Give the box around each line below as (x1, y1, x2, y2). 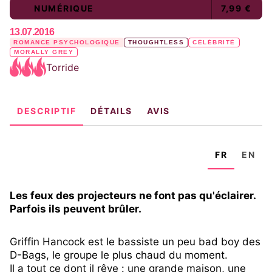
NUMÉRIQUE (34, 3, 94, 14)
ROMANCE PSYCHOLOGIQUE (13, 39, 120, 46)
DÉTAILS (90, 106, 132, 117)
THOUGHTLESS (127, 39, 185, 46)
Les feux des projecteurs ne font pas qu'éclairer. (10, 189, 256, 202)
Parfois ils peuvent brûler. (10, 203, 141, 216)
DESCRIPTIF (17, 106, 76, 117)
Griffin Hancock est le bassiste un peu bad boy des (10, 236, 260, 248)
